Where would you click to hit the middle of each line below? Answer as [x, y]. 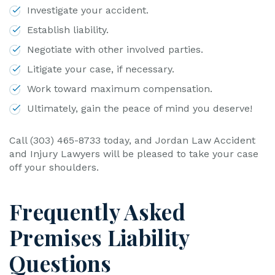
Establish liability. [68, 30]
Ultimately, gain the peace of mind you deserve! [140, 108]
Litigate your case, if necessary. [101, 69]
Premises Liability [99, 237]
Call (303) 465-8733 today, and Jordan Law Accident [132, 140]
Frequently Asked [97, 211]
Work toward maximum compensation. [120, 89]
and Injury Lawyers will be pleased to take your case [134, 154]
